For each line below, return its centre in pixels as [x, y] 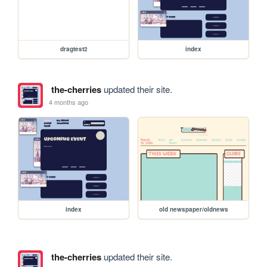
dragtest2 [74, 49]
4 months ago [69, 102]
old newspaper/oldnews [193, 209]
